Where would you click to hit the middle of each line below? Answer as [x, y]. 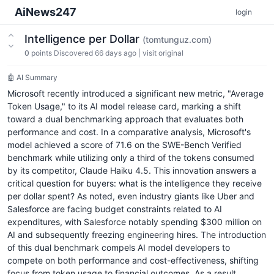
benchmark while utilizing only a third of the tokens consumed [131, 157]
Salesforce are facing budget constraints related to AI [115, 209]
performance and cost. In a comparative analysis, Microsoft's [129, 132]
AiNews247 [46, 12]
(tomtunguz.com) [177, 39]
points [42, 53]
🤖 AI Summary [32, 77]
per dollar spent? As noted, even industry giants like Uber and [131, 196]
